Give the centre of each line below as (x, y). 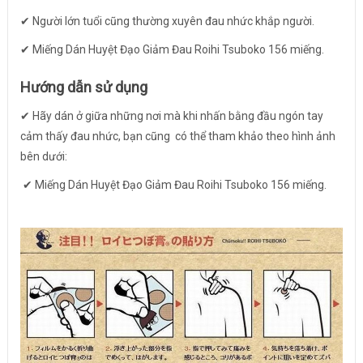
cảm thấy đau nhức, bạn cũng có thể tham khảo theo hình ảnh (177, 137)
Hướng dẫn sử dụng (83, 88)
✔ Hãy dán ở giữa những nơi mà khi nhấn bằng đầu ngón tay (171, 116)
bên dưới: (43, 157)
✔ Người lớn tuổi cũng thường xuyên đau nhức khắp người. (167, 21)
